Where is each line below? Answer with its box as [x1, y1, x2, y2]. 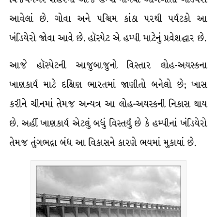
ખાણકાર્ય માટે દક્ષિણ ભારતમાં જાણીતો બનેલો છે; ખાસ [10, 78, 207, 92]
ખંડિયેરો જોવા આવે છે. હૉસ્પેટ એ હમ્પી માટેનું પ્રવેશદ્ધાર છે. [10, 31, 206, 45]
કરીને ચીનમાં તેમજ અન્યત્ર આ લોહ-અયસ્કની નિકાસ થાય [10, 97, 207, 111]
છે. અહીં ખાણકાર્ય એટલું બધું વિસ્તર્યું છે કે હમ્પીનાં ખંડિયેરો [10, 117, 207, 130]
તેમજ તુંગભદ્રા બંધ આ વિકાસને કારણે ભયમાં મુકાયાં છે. [10, 136, 196, 150]
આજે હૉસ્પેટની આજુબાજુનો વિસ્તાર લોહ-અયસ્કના [10, 59, 207, 72]
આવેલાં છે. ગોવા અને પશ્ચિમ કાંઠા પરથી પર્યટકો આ [10, 12, 207, 26]
